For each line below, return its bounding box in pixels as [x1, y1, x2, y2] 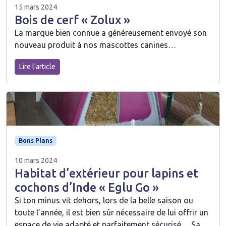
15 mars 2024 [15, 3, 57, 11]
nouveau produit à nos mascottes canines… [15, 40, 176, 49]
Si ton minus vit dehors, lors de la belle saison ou [15, 196, 193, 205]
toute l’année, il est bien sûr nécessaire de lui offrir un [15, 208, 208, 217]
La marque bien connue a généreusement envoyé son [15, 28, 207, 37]
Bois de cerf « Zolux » [15, 13, 130, 26]
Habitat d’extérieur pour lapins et [15, 166, 198, 180]
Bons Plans [18, 137, 52, 144]
